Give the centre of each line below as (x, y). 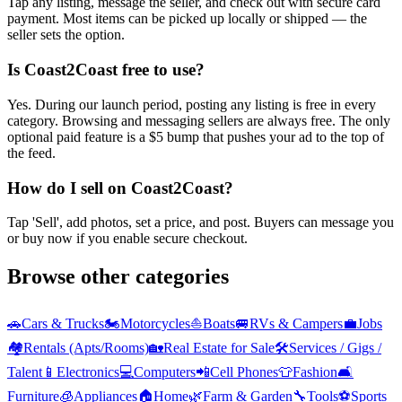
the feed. (31, 153)
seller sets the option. (66, 35)
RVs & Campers (296, 324)
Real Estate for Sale (219, 348)
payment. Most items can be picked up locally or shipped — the (187, 19)
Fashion (315, 372)
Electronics (88, 372)
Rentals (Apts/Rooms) (86, 348)
